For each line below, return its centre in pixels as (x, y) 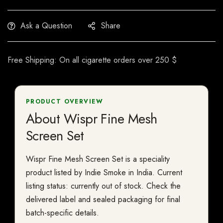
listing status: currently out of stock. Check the (103, 186)
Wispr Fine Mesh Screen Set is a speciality (98, 159)
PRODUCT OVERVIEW (65, 102)
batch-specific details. (62, 213)
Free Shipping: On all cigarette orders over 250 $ (92, 60)
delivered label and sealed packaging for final (103, 200)
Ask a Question (46, 26)
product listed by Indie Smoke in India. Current (104, 173)
